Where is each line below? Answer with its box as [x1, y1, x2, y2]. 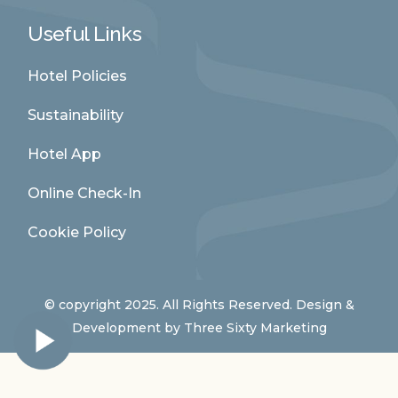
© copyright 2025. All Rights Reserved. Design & [44, 297, 354, 314]
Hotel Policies [28, 68, 128, 85]
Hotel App [28, 146, 102, 163]
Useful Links [28, 21, 142, 46]
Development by [71, 320, 184, 337]
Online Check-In [28, 185, 142, 203]
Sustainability [28, 107, 124, 124]
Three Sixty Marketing [183, 320, 327, 337]
